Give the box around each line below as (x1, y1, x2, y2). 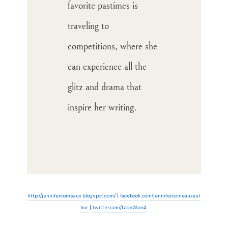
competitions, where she (67, 40, 157, 52)
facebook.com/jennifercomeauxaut (120, 192, 201, 199)
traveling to (67, 20, 109, 32)
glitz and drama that (67, 81, 141, 93)
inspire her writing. (67, 101, 136, 113)
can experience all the (67, 61, 147, 73)
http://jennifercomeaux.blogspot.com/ (27, 192, 116, 199)
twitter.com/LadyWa (92, 204, 140, 211)
